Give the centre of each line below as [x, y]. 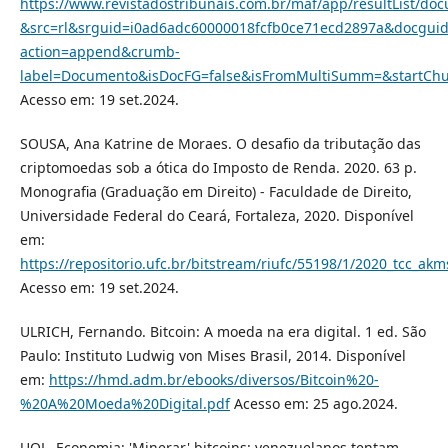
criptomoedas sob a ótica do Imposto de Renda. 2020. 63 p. [218, 167]
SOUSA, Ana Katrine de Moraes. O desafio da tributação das [220, 143]
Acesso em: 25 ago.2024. [313, 403]
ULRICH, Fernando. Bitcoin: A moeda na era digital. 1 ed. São [222, 331]
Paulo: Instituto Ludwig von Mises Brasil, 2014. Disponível [212, 355]
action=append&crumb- [99, 51]
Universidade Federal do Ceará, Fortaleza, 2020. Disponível [216, 215]
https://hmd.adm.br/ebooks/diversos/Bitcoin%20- [213, 379]
